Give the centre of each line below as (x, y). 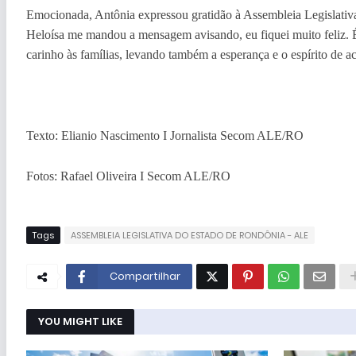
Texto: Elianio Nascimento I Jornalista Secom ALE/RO (164, 135)
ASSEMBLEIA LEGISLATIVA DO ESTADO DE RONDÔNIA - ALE (189, 235)
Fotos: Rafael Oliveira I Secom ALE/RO (128, 176)
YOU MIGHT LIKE (80, 321)
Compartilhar (145, 276)
